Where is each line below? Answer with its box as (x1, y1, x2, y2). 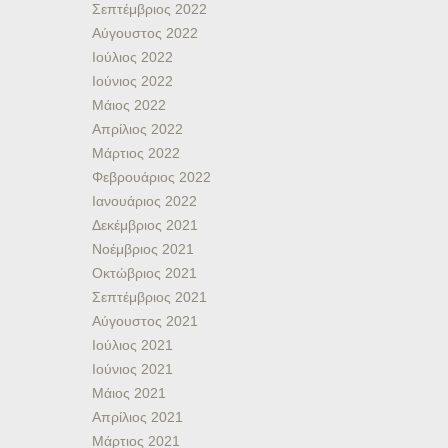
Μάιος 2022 (92, 97, 166, 113)
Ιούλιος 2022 (92, 49, 173, 65)
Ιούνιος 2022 (92, 73, 173, 89)
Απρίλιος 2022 (92, 121, 183, 137)
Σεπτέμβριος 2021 (92, 289, 207, 305)
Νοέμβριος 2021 (92, 241, 194, 257)
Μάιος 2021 (92, 385, 166, 401)
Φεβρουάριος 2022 (92, 169, 211, 185)
